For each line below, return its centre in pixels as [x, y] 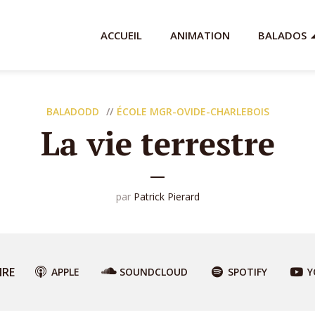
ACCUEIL [121, 35]
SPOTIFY [247, 272]
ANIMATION [200, 35]
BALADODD [72, 111]
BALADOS [282, 35]
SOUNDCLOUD [153, 272]
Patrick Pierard [166, 197]
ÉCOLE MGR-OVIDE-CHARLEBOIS [193, 111]
